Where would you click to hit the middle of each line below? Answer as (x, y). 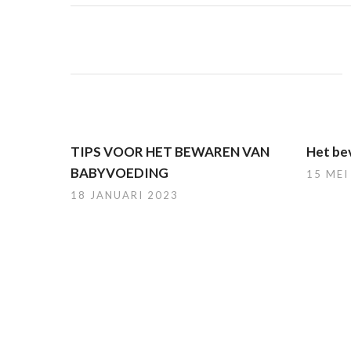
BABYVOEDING (119, 173)
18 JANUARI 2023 (125, 195)
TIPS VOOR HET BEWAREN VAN (170, 152)
